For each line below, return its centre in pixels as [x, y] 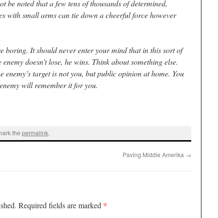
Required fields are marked [61, 205]
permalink [35, 133]
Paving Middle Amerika [154, 154]
